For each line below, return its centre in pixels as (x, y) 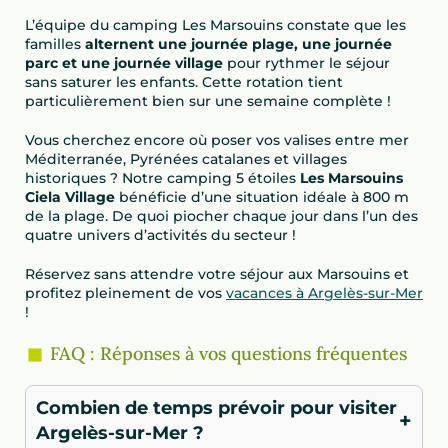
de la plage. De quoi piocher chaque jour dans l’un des (221, 215)
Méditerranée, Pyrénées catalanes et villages (186, 158)
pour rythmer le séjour (306, 62)
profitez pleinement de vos (125, 292)
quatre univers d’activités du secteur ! (160, 234)
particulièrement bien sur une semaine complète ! (208, 100)
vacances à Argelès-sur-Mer (324, 292)
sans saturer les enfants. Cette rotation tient (184, 81)
